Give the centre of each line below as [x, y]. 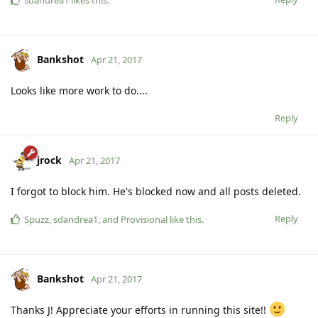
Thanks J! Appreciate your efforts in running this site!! [140, 309]
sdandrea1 [76, 219]
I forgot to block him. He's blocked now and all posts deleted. [156, 191]
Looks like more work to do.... [79, 90]
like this [185, 219]
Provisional [144, 219]
